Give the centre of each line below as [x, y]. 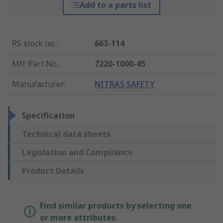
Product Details [53, 171]
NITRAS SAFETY [125, 84]
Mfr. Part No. [35, 64]
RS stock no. [34, 44]
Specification [48, 116]
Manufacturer [38, 84]
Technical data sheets [66, 134]
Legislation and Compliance [77, 153]
